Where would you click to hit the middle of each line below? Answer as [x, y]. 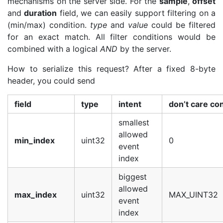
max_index [36, 195]
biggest [133, 177]
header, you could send [51, 81]
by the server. [144, 49]
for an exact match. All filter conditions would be [111, 37]
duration [41, 13]
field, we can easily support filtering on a [136, 13]
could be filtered [182, 25]
